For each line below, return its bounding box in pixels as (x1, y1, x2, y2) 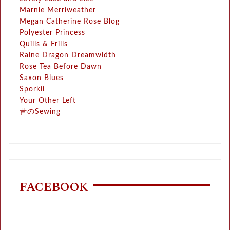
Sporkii (20, 86, 45, 93)
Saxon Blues (20, 74, 64, 82)
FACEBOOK (20, 178, 89, 197)
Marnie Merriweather (20, 7, 97, 14)
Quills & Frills (20, 41, 68, 48)
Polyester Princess (20, 29, 86, 37)
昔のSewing (20, 108, 61, 116)
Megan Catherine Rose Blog (20, 18, 120, 26)
